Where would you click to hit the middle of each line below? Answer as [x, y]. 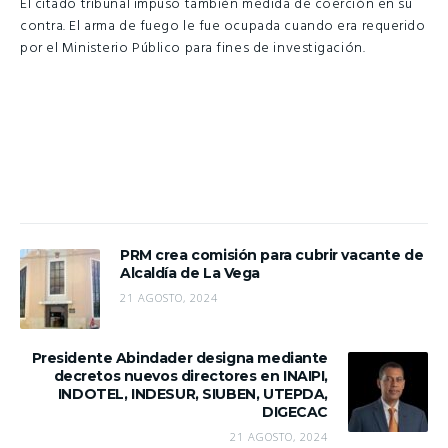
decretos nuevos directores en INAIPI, [190, 375]
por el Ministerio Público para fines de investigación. [193, 49]
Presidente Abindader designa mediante [179, 357]
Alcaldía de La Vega [190, 272]
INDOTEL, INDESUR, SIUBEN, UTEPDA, [192, 393]
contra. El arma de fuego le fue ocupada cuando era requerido [223, 27]
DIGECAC [294, 411]
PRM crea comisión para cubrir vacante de [272, 254]
